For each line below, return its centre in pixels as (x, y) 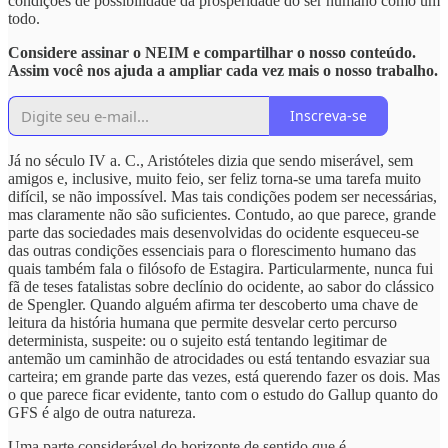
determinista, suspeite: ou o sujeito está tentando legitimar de (197, 340)
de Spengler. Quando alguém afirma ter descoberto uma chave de (213, 304)
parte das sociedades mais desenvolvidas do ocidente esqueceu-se (213, 232)
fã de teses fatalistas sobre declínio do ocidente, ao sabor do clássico (221, 286)
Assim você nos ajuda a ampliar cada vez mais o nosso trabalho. (223, 70)
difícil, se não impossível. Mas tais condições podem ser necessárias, (222, 196)
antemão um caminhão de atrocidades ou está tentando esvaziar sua (219, 358)
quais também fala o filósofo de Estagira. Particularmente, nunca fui (220, 268)
